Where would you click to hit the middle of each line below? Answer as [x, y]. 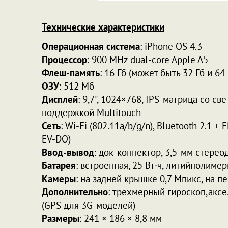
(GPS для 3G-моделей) [89, 205]
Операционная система [91, 46]
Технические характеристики [103, 27]
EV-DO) [56, 139]
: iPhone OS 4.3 [171, 46]
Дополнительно [75, 192]
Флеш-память [71, 73]
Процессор [64, 60]
